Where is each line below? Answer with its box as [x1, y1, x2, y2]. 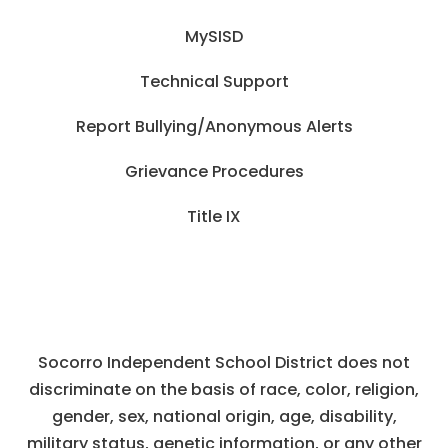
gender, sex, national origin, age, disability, [51, 404, 397, 428]
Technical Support [139, 69, 289, 93]
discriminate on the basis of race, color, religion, [29, 377, 419, 401]
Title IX [187, 204, 241, 228]
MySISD [185, 24, 243, 48]
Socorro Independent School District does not [38, 350, 410, 374]
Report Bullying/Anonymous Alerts [75, 114, 353, 138]
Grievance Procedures [124, 159, 304, 183]
